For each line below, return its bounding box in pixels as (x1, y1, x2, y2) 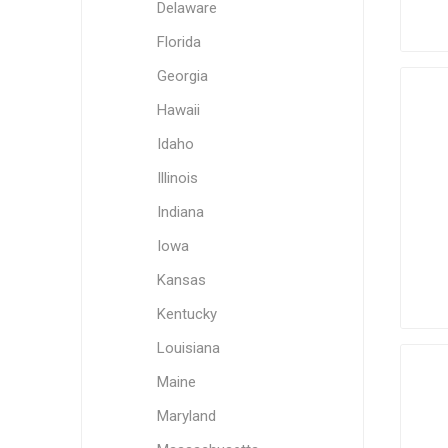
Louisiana (156, 339, 220, 357)
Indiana (156, 203, 204, 221)
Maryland (156, 407, 216, 425)
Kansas (156, 271, 206, 289)
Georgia (156, 67, 208, 85)
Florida (156, 33, 201, 51)
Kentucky (156, 305, 217, 323)
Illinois (156, 169, 198, 187)
